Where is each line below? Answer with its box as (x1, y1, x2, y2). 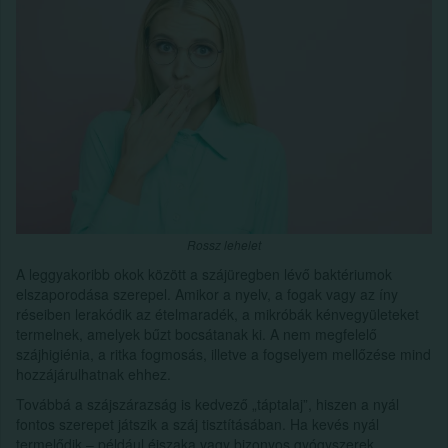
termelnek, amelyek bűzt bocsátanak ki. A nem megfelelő (16, 323, 377, 344)
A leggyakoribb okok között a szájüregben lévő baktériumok (16, 263, 392, 284)
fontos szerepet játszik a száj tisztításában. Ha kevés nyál (16, 413, 379, 434)
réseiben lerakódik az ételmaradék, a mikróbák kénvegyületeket (16, 303, 419, 324)
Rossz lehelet (187, 236, 261, 253)
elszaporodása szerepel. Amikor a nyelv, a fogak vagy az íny (16, 283, 398, 304)
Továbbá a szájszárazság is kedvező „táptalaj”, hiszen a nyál (16, 393, 399, 414)
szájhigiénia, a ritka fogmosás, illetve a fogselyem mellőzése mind (16, 343, 431, 364)
